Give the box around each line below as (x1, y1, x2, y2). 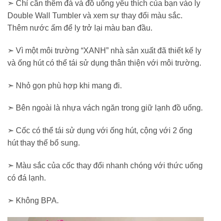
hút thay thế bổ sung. (7, 139, 80, 147)
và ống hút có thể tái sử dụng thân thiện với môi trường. (7, 58, 201, 67)
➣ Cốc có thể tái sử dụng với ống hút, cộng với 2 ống (7, 126, 192, 135)
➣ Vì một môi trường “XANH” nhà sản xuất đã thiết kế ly (7, 46, 201, 55)
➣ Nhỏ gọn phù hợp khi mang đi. (7, 81, 122, 90)
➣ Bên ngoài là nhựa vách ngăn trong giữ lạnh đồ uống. (7, 104, 203, 112)
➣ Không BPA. (7, 196, 59, 205)
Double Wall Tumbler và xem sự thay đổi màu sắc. (7, 11, 183, 20)
